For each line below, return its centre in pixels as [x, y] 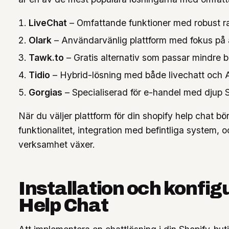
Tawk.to [46, 58]
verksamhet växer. [57, 145]
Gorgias [45, 93]
